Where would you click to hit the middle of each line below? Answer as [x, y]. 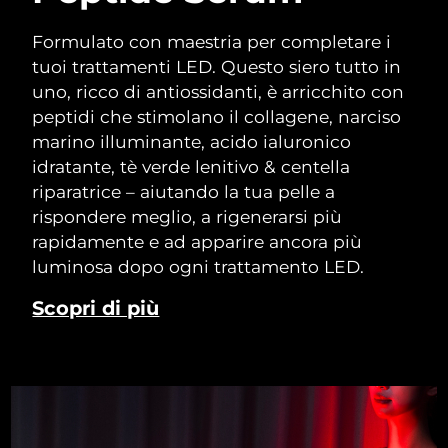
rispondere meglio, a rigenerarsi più [187, 216]
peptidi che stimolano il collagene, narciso [217, 116]
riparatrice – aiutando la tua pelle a [184, 191]
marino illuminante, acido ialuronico [192, 141]
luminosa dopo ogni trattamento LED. [198, 266]
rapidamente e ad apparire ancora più [197, 241]
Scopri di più [96, 307]
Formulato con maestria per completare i [212, 41]
